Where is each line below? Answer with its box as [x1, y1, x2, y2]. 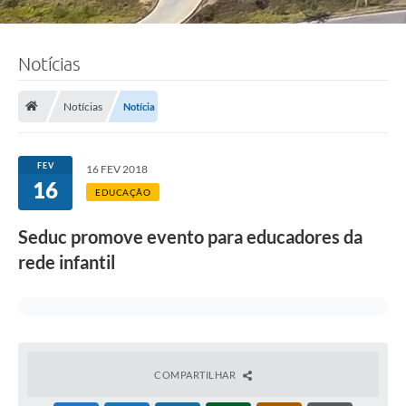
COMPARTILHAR [154, 369, 238, 382]
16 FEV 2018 [86, 162, 148, 177]
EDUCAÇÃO [95, 187, 150, 198]
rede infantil [18, 251, 115, 274]
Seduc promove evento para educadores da [18, 226, 362, 248]
